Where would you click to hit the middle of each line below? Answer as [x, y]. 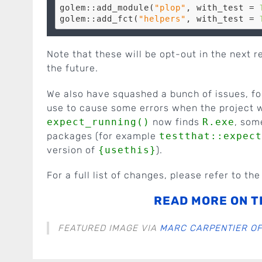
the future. [73, 68]
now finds [176, 122]
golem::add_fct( [99, 19]
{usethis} [127, 150]
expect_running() [98, 122]
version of [73, 150]
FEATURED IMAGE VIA [109, 228]
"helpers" [162, 19]
